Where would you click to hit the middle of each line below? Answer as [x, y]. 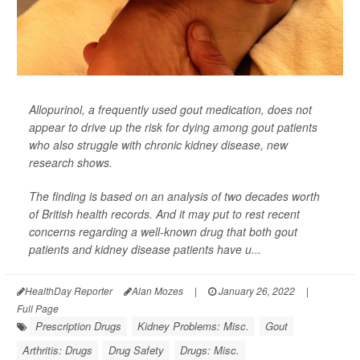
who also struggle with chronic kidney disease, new [158, 145]
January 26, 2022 [256, 290]
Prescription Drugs [78, 326]
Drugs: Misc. [210, 350]
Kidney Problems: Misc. [193, 326]
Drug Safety [136, 350]
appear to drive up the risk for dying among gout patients [173, 127]
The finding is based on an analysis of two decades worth [174, 196]
